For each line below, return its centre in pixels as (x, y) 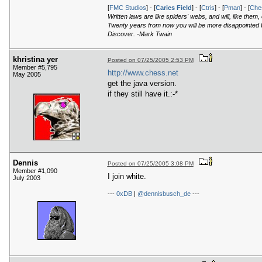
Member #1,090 (35, 171)
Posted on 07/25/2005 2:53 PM (150, 60)
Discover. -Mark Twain (139, 34)
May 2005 (27, 75)
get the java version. (142, 83)
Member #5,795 (35, 68)
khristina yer (35, 60)
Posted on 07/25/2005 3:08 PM (150, 164)
